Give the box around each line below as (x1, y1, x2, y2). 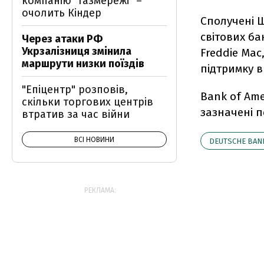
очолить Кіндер (22, 6, 101, 19)
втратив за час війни (22, 108, 130, 121)
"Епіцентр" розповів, (22, 83, 128, 96)
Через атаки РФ (22, 32, 103, 45)
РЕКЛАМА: (84, 186, 116, 194)
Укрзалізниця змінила (22, 45, 131, 58)
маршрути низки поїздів (22, 57, 144, 70)
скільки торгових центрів (22, 95, 153, 108)
